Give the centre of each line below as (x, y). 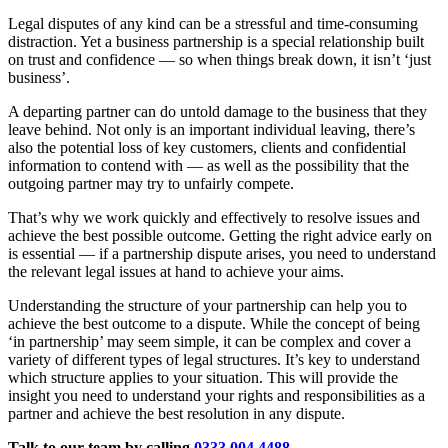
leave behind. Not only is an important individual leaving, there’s (211, 130)
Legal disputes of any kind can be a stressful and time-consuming (213, 24)
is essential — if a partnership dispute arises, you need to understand (222, 254)
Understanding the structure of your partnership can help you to (207, 306)
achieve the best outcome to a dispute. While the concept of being (214, 324)
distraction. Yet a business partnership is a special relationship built (216, 42)
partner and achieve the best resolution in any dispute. (176, 414)
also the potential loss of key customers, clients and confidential (207, 148)
